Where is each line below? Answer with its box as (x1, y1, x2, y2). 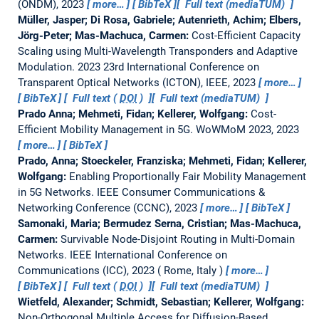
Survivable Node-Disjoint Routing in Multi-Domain (60, 232, 295, 246)
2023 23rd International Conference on (77, 60, 259, 73)
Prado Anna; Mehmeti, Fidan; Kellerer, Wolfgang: (17, 107, 251, 120)
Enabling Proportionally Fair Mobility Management (68, 169, 306, 183)
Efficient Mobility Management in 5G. (17, 122, 196, 136)
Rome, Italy (163, 263, 216, 277)
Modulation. (17, 60, 78, 73)
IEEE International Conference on (69, 248, 227, 261)
